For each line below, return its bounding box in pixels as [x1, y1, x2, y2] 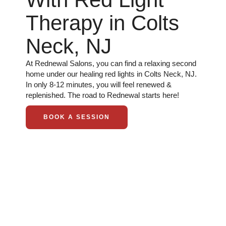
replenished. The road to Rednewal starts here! [26, 91, 179, 99]
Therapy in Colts [26, 11, 179, 35]
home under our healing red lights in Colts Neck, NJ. [26, 70, 197, 78]
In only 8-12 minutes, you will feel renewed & [26, 80, 172, 89]
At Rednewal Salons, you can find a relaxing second [26, 59, 196, 68]
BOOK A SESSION [43, 114, 110, 121]
